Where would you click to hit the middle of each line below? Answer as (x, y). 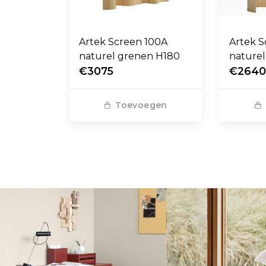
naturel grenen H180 (129, 56)
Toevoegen (141, 105)
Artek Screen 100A (123, 42)
